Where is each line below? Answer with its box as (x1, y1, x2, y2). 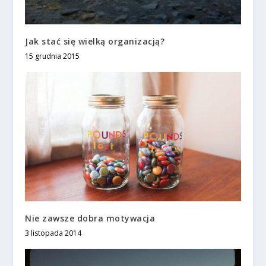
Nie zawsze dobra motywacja (25, 213, 156, 224)
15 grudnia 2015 (25, 51, 80, 62)
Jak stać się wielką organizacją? (25, 36, 165, 47)
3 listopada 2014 (25, 228, 82, 239)
